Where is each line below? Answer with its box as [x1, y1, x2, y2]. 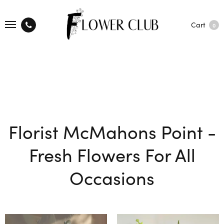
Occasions [69, 164, 154, 190]
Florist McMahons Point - [8, 118, 216, 144]
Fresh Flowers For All [28, 141, 195, 167]
